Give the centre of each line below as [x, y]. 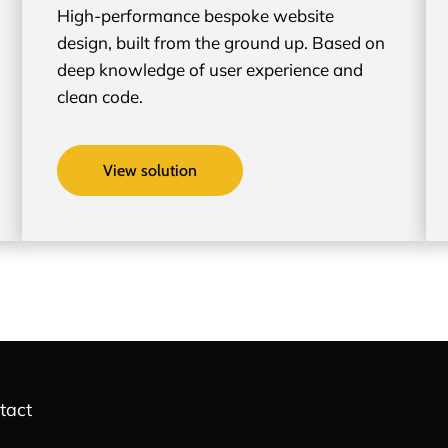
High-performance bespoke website [196, 15]
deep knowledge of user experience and [210, 69]
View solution [150, 170]
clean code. [100, 96]
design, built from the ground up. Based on [221, 42]
